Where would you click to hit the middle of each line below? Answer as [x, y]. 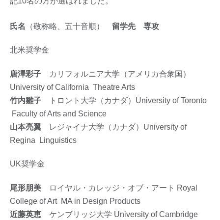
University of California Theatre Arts [72, 87]
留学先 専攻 [132, 27]
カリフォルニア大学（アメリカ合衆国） [116, 74]
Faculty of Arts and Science [58, 114]
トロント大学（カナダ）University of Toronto [128, 101]
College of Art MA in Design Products [75, 201]
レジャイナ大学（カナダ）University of [114, 127]
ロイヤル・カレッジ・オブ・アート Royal [119, 188]
